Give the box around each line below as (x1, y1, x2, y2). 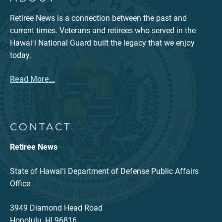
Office (10, 179, 30, 189)
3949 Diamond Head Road (10, 203, 103, 213)
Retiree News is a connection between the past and (10, 13, 187, 23)
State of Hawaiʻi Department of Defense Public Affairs (10, 166, 199, 176)
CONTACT (10, 121, 71, 133)
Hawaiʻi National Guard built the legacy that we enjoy (10, 38, 195, 48)
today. (10, 51, 31, 60)
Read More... (10, 74, 55, 84)
